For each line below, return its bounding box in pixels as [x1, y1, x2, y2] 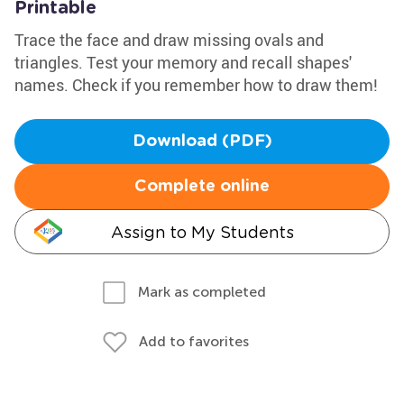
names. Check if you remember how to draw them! [14, 74, 378, 96]
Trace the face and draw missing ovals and [14, 29, 324, 50]
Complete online [134, 179, 270, 195]
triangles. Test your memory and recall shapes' [14, 51, 352, 73]
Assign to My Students [110, 223, 294, 242]
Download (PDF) [132, 133, 272, 150]
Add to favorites [139, 333, 249, 350]
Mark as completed [138, 283, 266, 300]
